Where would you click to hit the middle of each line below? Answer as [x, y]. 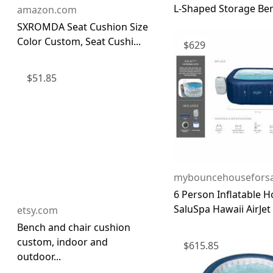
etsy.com [37, 210]
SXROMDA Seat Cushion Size [83, 27]
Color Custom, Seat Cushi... [79, 41]
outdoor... [39, 256]
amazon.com [47, 9]
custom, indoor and [62, 242]
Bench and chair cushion [74, 227]
